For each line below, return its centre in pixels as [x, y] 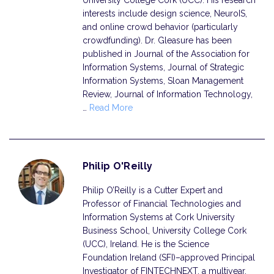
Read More [111, 108]
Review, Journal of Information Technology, [167, 94]
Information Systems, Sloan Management [163, 81]
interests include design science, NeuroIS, [165, 13]
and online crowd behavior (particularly [160, 27]
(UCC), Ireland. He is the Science [146, 244]
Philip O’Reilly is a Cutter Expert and [152, 190]
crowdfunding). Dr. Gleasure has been [157, 40]
